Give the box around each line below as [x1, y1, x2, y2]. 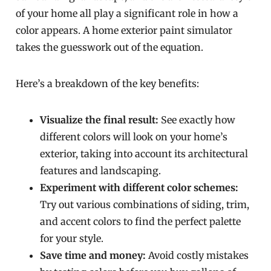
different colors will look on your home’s [40, 131, 228, 143]
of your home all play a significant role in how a [16, 7, 239, 19]
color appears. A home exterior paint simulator [16, 24, 233, 36]
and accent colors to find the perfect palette [40, 215, 241, 227]
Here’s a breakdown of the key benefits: [16, 77, 200, 90]
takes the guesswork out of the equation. [16, 41, 204, 53]
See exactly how [158, 114, 236, 126]
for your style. [40, 232, 104, 244]
